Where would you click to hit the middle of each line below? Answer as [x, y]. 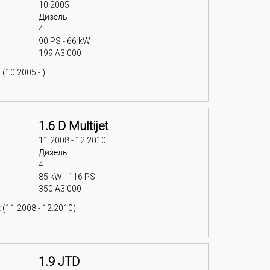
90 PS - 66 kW [64, 41]
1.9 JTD [59, 262]
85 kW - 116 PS [67, 177]
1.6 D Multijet [73, 126]
